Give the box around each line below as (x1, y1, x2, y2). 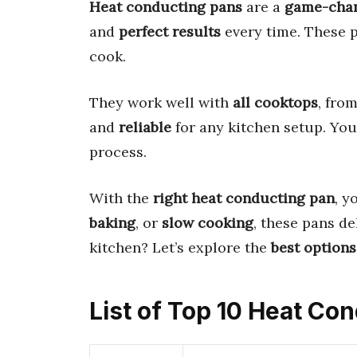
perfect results (119, 22, 221, 41)
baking (89, 213, 135, 232)
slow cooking (162, 213, 253, 232)
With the (89, 188, 153, 207)
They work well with (89, 92, 233, 112)
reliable (119, 117, 171, 136)
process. (89, 142, 147, 161)
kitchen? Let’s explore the (89, 237, 271, 257)
